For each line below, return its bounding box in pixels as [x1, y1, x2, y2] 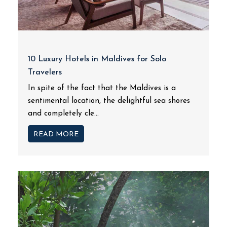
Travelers [28, 68, 62, 77]
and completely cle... [28, 110, 99, 118]
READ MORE [33, 131, 79, 138]
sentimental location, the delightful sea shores [28, 97, 190, 105]
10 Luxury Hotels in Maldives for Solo [28, 55, 166, 63]
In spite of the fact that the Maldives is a [28, 85, 176, 92]
